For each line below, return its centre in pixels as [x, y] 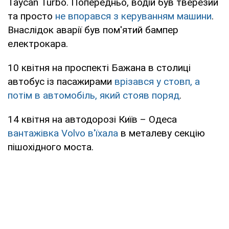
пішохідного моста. [51, 147]
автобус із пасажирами [61, 82]
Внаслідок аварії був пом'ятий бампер [93, 30]
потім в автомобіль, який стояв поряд [94, 96]
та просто [31, 16]
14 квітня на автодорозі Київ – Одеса [92, 120]
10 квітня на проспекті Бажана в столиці [99, 68]
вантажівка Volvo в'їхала [63, 133]
